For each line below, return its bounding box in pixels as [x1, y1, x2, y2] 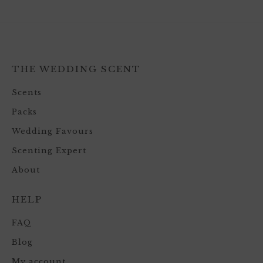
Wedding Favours [12, 126, 93, 136]
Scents [12, 87, 42, 97]
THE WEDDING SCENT [12, 63, 141, 75]
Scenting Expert [12, 145, 86, 156]
